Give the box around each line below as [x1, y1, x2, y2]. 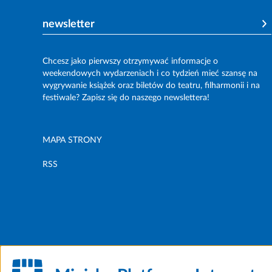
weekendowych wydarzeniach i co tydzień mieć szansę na [42, 69, 257, 78]
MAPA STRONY [42, 135, 102, 144]
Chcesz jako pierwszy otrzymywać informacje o [42, 56, 218, 66]
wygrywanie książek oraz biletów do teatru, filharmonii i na [42, 81, 260, 90]
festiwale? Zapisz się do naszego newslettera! [42, 93, 209, 102]
